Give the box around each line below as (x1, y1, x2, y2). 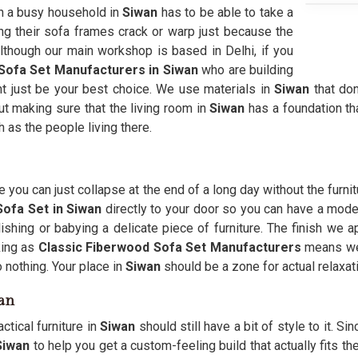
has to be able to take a (161, 5, 294, 20)
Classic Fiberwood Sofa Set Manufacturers (34, 240, 305, 255)
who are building (197, 62, 294, 78)
